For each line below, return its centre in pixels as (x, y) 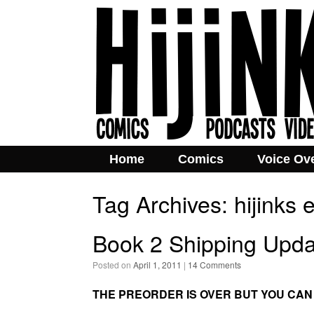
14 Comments (214, 265)
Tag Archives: (163, 203)
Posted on (116, 265)
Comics (201, 159)
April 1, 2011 (157, 265)
